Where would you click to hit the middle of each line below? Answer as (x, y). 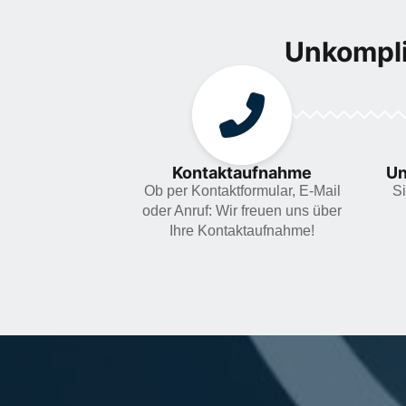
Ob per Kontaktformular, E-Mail (242, 190)
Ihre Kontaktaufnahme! (242, 230)
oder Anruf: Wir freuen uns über (242, 210)
